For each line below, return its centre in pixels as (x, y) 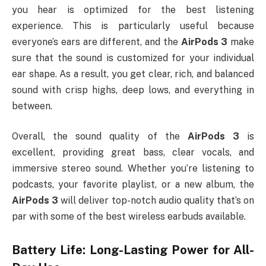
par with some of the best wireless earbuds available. (129, 217)
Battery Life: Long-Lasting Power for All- (133, 250)
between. (32, 106)
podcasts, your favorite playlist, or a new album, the (133, 185)
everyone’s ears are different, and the (96, 42)
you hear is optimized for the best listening (133, 9)
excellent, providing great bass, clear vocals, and (133, 153)
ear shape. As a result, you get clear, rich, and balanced (133, 74)
